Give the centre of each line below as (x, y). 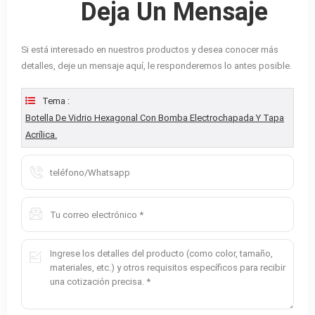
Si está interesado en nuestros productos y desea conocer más (150, 50)
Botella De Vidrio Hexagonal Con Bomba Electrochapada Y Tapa (155, 118)
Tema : (56, 101)
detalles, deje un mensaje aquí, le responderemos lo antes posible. (156, 66)
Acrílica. (41, 135)
